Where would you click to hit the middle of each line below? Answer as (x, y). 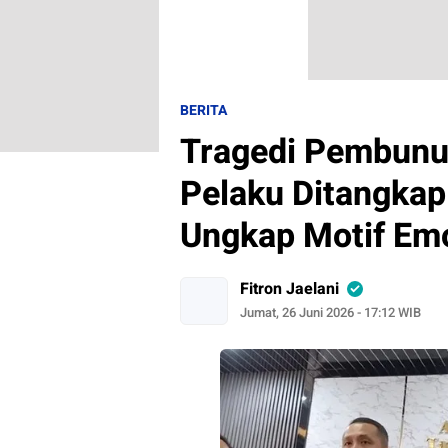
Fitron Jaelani (289, 289)
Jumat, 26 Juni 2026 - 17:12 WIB (330, 312)
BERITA (203, 110)
